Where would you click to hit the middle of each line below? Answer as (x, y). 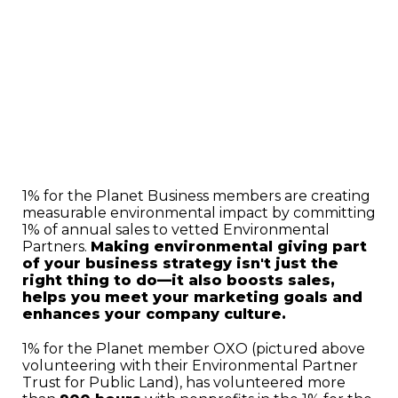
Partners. (56, 246)
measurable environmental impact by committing (199, 212)
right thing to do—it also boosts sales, (179, 280)
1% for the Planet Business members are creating (196, 195)
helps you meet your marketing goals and (192, 297)
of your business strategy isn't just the (180, 263)
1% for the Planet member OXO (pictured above (194, 348)
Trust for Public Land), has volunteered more (184, 382)
